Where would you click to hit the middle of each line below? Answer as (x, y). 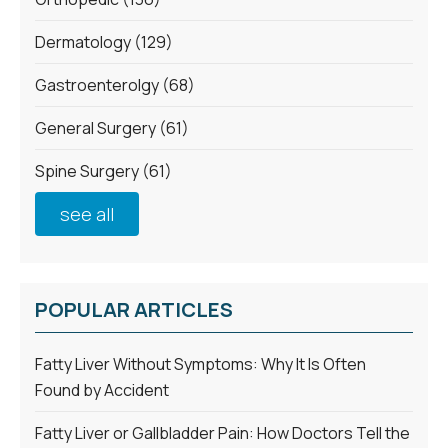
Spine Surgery (88, 170)
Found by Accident (102, 389)
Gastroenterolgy (98, 84)
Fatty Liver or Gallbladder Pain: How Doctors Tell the (222, 432)
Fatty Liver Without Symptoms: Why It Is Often (200, 363)
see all (87, 213)
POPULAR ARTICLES (134, 309)
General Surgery (97, 127)
